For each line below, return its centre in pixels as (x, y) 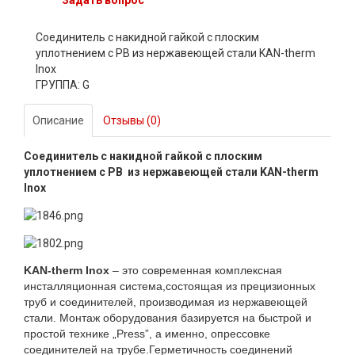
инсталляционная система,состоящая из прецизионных (170, 286)
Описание (58, 120)
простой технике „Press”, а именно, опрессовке (147, 334)
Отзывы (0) (132, 120)
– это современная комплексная (196, 271)
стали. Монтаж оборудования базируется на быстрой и (168, 318)
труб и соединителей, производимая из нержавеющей (166, 302)
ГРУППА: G (63, 84)
